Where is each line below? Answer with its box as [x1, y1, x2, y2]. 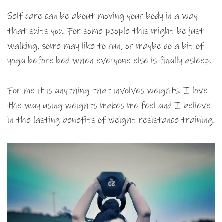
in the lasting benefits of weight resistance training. [7, 114, 215, 126]
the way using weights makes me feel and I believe [7, 100, 211, 111]
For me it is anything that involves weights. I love [7, 85, 208, 97]
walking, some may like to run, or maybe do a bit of [7, 40, 204, 52]
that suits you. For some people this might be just [7, 25, 204, 37]
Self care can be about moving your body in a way [7, 10, 198, 22]
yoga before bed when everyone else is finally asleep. [7, 55, 212, 67]
